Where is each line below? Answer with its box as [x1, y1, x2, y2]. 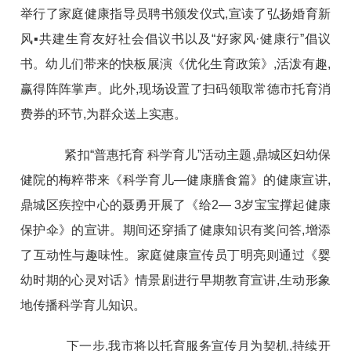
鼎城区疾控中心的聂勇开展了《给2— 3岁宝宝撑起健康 [20, 198, 331, 212]
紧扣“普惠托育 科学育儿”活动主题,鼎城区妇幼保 [45, 148, 331, 162]
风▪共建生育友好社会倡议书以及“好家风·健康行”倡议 [20, 32, 331, 46]
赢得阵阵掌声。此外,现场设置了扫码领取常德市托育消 [20, 82, 331, 96]
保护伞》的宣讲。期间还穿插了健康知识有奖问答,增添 [20, 223, 331, 237]
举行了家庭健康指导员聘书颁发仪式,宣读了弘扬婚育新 [20, 7, 331, 21]
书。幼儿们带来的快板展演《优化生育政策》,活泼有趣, [20, 57, 331, 71]
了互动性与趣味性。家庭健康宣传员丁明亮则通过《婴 [20, 248, 331, 262]
